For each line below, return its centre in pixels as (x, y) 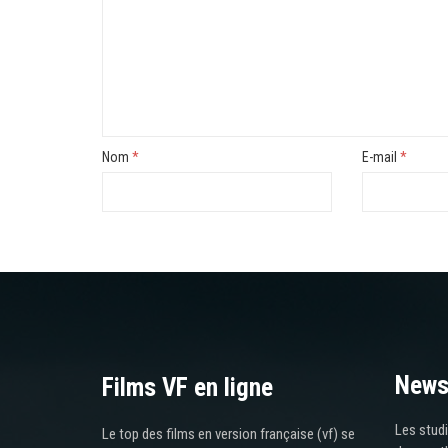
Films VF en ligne (187, 387)
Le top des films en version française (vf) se (228, 433)
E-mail (380, 156)
